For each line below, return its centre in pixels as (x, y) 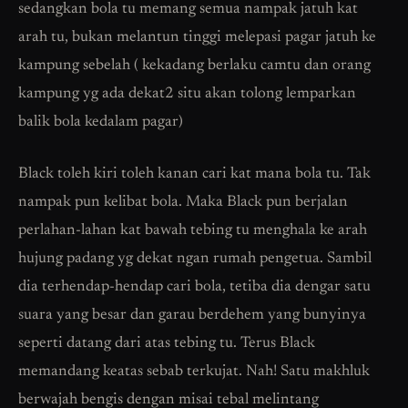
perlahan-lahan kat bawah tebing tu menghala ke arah (193, 230)
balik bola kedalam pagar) (101, 122)
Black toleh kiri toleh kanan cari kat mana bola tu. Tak (194, 174)
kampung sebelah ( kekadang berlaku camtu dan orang (194, 66)
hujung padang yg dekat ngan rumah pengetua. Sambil (195, 259)
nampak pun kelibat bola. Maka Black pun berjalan (183, 202)
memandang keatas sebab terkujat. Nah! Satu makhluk (194, 372)
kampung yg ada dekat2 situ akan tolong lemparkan (187, 94)
